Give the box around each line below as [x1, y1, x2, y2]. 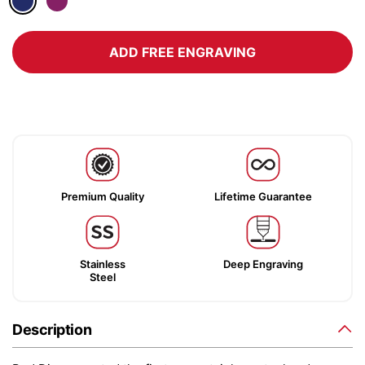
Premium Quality [60, 190, 144, 203]
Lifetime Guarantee [213, 190, 312, 203]
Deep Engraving [222, 257, 303, 270]
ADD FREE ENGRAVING [109, 44, 256, 60]
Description [12, 321, 92, 338]
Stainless [79, 257, 125, 270]
